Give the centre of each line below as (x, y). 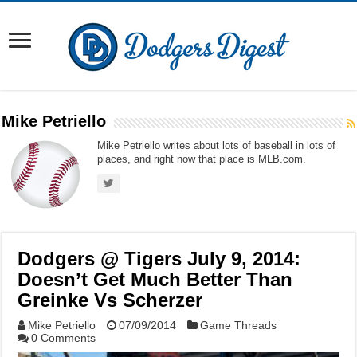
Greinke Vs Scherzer (110, 300)
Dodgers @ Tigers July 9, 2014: (159, 259)
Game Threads (239, 325)
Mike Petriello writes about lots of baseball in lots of (217, 145)
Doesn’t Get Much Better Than (155, 279)
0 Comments (64, 338)
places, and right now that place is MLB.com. (202, 159)
